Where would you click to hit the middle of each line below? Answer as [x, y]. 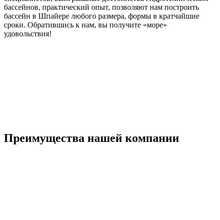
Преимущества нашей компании [92, 138]
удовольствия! [28, 33]
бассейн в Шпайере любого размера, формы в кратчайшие [102, 16]
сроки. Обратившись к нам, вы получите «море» [85, 25]
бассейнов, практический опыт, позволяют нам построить [101, 7]
